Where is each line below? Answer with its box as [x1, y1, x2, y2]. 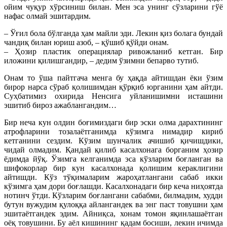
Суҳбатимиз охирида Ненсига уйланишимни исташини [4, 92, 223, 101]
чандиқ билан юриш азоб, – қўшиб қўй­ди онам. [4, 38, 169, 47]
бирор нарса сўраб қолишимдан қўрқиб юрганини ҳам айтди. [4, 83, 223, 92]
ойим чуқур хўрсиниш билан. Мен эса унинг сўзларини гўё [4, 3, 223, 12]
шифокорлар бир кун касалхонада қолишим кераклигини [4, 164, 223, 173]
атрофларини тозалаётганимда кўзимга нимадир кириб [4, 127, 223, 136]
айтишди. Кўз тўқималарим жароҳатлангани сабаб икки [4, 173, 223, 182]
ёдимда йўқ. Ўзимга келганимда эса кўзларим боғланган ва [4, 155, 223, 164]
